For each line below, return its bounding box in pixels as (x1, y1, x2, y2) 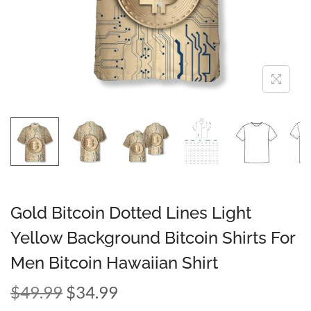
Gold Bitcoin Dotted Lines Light (10, 202, 251, 223)
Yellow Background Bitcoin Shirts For (10, 227, 295, 248)
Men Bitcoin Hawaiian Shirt (10, 252, 218, 273)
